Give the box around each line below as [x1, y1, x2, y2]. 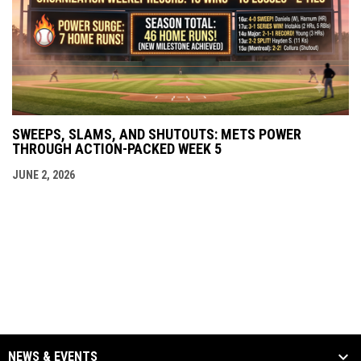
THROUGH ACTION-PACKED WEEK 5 [12, 140, 222, 158]
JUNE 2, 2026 [12, 168, 75, 182]
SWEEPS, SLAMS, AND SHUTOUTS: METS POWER [12, 126, 301, 143]
